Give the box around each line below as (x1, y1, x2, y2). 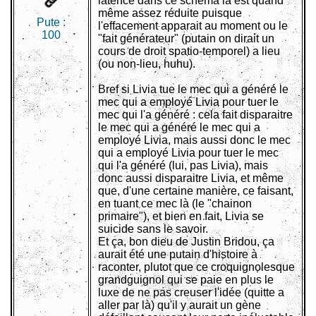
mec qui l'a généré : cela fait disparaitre (98, 109, 293, 121)
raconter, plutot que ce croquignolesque (98, 261, 295, 274)
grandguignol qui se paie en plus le (98, 274, 274, 286)
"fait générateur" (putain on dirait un (98, 32, 274, 45)
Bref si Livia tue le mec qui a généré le (98, 83, 288, 96)
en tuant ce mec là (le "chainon (98, 197, 252, 210)
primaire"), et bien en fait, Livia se (98, 210, 264, 223)
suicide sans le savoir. (98, 223, 208, 236)
